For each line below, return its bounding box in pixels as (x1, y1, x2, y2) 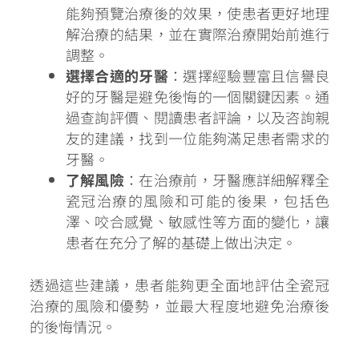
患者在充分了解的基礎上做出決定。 (65, 232, 296, 253)
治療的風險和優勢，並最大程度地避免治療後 (29, 295, 330, 317)
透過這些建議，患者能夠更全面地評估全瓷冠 (29, 274, 330, 296)
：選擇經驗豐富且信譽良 (168, 65, 330, 87)
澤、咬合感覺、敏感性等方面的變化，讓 (65, 211, 330, 232)
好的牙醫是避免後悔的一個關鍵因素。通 (65, 86, 330, 107)
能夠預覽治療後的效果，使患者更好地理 (65, 2, 330, 24)
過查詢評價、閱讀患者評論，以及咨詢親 (65, 107, 330, 128)
